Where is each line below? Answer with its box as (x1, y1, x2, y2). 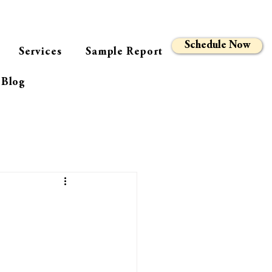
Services (18, 47, 62, 58)
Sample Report (85, 47, 163, 58)
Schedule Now (184, 40, 250, 51)
